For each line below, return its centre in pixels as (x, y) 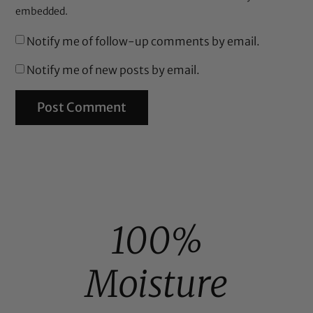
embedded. (42, 12)
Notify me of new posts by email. (114, 70)
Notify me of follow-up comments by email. (144, 41)
